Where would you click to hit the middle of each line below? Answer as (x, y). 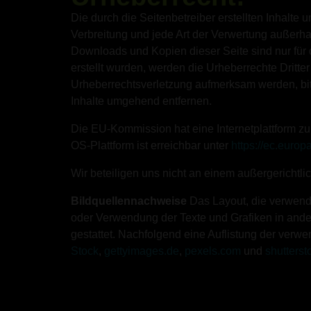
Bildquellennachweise (129, 201)
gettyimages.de (142, 251)
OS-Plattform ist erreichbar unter (151, 145)
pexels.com (213, 251)
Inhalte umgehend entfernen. (141, 101)
